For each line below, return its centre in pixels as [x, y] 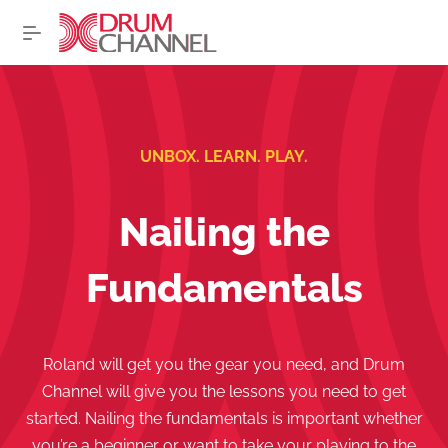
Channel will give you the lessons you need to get [224, 391]
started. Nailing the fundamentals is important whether [224, 418]
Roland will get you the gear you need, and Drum [224, 364]
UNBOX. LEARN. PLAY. [224, 156]
